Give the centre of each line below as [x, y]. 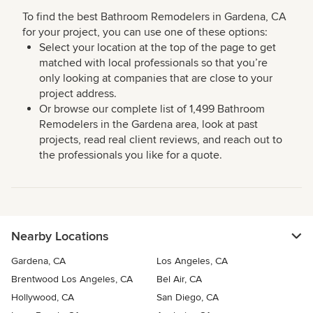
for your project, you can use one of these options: [145, 32]
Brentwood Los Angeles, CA [72, 279]
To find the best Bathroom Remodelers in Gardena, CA [154, 17]
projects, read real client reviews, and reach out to [161, 140]
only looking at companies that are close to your [156, 79]
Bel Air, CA [179, 279]
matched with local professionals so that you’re [153, 63]
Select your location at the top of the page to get [158, 48]
